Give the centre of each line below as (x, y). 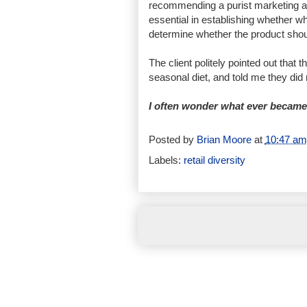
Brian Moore (224, 139)
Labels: (166, 160)
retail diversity (214, 160)
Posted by (172, 139)
